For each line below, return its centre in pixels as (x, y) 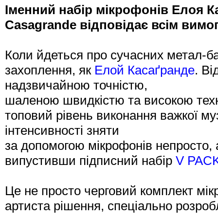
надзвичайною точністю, (76, 85)
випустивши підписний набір (90, 161)
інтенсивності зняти (62, 130)
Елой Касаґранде (145, 70)
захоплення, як (50, 70)
